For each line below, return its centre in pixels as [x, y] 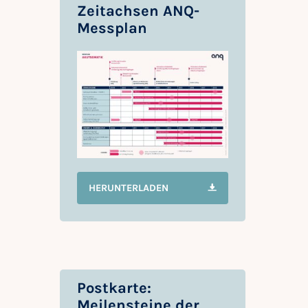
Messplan [112, 29]
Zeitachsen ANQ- [138, 11]
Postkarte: [114, 288]
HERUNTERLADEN [129, 188]
